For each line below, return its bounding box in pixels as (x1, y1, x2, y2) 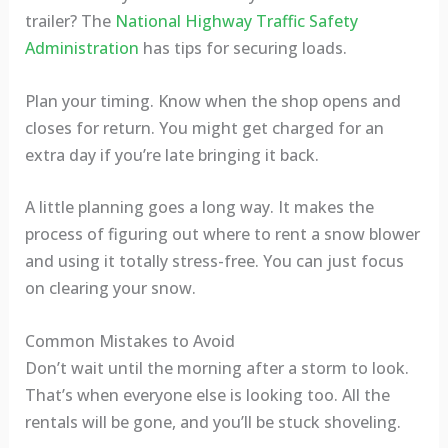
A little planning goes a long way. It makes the (24, 196, 374, 219)
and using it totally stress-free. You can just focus (24, 250, 404, 273)
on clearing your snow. (24, 277, 196, 300)
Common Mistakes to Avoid (24, 329, 235, 352)
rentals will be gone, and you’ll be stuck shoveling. (24, 410, 401, 433)
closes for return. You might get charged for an (24, 116, 384, 139)
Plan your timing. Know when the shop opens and (24, 89, 401, 112)
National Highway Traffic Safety (114, 10, 358, 33)
